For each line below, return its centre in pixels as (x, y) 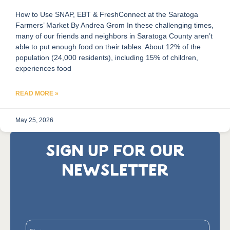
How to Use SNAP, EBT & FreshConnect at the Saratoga (107, 14)
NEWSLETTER (115, 171)
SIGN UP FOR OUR (115, 152)
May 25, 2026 (34, 120)
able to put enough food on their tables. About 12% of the (108, 47)
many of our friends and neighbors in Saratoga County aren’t (114, 36)
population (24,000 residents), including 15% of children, (107, 57)
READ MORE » (37, 93)
